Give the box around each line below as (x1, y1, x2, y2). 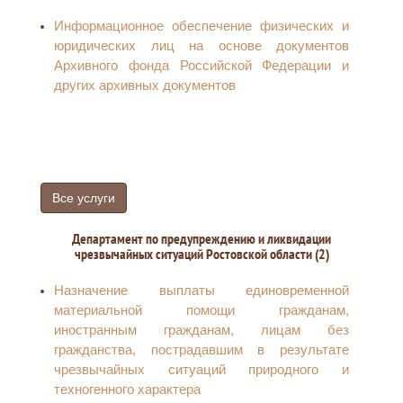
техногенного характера (54, 381, 201, 397)
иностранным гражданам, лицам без (54, 322, 349, 337)
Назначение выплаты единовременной (54, 282, 349, 298)
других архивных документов (54, 77, 236, 93)
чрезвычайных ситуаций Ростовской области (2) (74, 245, 329, 263)
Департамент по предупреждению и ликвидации (72, 229, 331, 247)
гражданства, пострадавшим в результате (54, 342, 349, 357)
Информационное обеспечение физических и (54, 18, 349, 33)
